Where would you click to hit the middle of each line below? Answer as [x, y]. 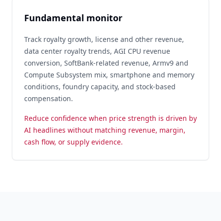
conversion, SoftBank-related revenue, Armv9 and [106, 63]
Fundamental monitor [73, 18]
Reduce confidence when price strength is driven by [110, 118]
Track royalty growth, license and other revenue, [104, 39]
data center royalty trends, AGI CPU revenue [97, 51]
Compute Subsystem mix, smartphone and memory [109, 75]
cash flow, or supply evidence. [74, 142]
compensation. [49, 98]
